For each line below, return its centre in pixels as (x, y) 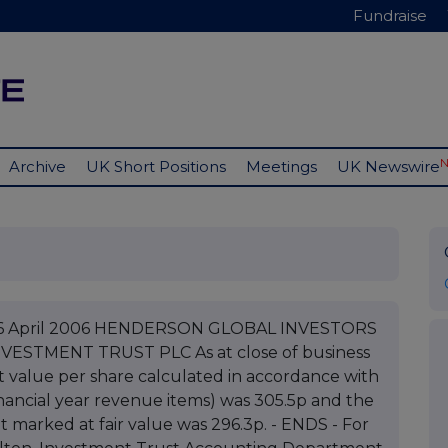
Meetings (281, 167)
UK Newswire (388, 167)
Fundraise (390, 15)
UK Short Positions (156, 167)
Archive (37, 167)
